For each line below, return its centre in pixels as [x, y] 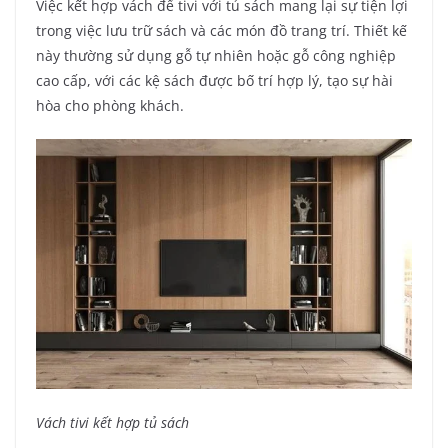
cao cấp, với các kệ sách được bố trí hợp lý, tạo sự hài [214, 80]
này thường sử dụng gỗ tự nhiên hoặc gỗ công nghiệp [216, 55]
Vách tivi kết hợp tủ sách [112, 423]
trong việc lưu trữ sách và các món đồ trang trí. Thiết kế [221, 30]
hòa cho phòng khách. [110, 105]
